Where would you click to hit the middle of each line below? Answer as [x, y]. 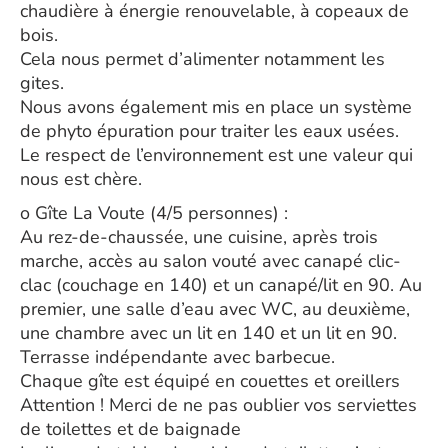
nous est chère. [81, 179]
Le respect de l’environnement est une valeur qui [216, 155]
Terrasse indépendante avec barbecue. [177, 357]
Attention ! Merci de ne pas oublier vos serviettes [218, 405]
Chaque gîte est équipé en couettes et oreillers [210, 381]
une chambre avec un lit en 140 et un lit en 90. [208, 333]
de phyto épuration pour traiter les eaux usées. [209, 131]
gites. [42, 83]
